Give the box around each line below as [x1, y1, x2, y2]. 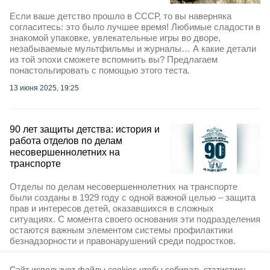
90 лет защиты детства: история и [10, 124, 160, 134]
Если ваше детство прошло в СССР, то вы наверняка [10, 10, 231, 21]
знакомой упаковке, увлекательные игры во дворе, [10, 32, 221, 43]
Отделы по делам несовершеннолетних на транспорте [10, 181, 237, 192]
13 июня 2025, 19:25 [10, 83, 79, 92]
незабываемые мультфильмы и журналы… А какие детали [10, 43, 256, 54]
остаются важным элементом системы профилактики [10, 225, 233, 236]
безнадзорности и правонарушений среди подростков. [10, 236, 236, 246]
